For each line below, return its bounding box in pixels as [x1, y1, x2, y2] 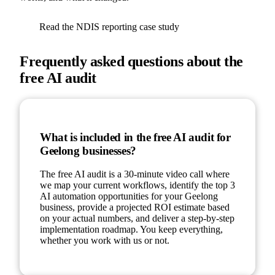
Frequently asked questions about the [20, 53, 243, 70]
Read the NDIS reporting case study [39, 21, 179, 33]
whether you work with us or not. [40, 235, 169, 246]
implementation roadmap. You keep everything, [40, 224, 223, 235]
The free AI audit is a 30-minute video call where [40, 169, 230, 180]
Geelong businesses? [40, 144, 136, 157]
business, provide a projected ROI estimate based [40, 202, 230, 213]
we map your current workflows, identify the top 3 [40, 180, 235, 191]
